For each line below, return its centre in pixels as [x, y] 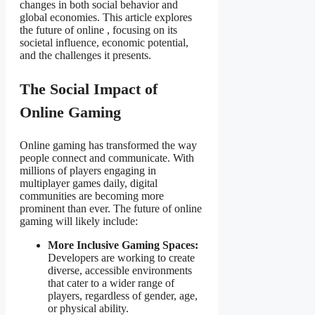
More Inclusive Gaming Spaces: [123, 245]
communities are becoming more [92, 196]
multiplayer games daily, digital [89, 184]
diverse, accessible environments [120, 271]
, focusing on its [142, 30]
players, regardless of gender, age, [123, 296]
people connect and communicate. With [107, 158]
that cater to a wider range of [111, 283]
